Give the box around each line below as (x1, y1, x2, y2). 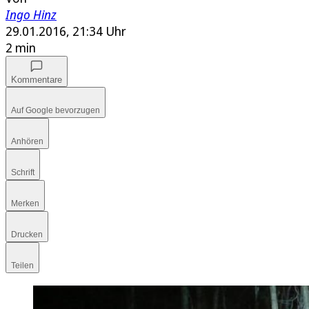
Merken (11, 199, 39, 209)
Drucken (11, 230, 43, 240)
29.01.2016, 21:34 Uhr (6, 23, 126, 40)
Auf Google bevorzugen (11, 106, 100, 116)
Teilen (11, 261, 34, 271)
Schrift (11, 168, 34, 178)
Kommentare (11, 74, 62, 86)
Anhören (11, 137, 43, 147)
